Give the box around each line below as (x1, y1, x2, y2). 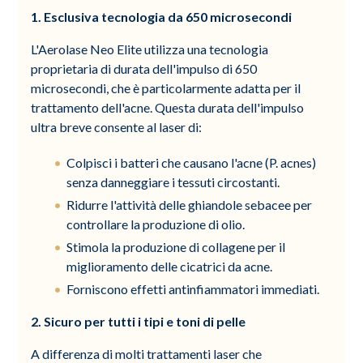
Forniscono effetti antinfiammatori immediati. (66, 280, 320, 297)
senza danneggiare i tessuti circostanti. (66, 173, 280, 190)
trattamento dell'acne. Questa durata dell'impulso (31, 99, 305, 115)
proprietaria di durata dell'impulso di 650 (31, 60, 258, 76)
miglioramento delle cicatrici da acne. (66, 258, 273, 274)
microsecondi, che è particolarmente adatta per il (31, 79, 301, 96)
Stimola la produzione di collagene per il (66, 238, 286, 254)
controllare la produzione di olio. (66, 216, 246, 232)
